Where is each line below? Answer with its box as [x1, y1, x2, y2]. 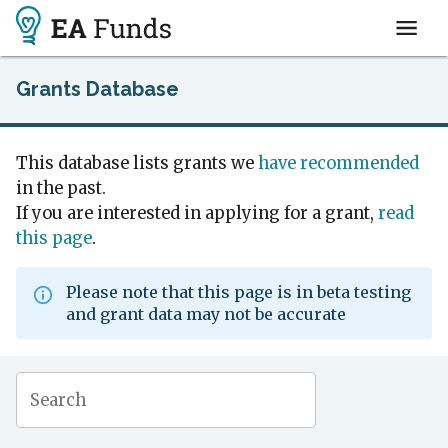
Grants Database [16, 77, 179, 101]
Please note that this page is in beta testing [66, 282, 411, 303]
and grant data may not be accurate [66, 304, 346, 325]
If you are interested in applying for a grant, [16, 203, 374, 223]
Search [30, 389, 86, 410]
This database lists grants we [16, 153, 254, 173]
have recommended [258, 153, 419, 173]
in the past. [16, 178, 106, 198]
